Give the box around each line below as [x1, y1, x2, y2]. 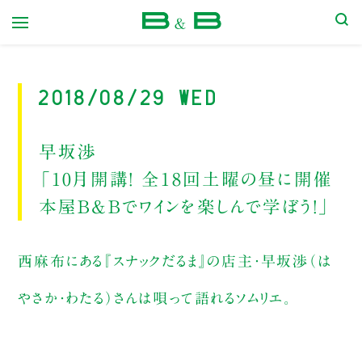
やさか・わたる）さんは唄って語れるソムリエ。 [18, 290, 292, 305]
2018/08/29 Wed [38, 81, 220, 108]
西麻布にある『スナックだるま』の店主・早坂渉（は [18, 253, 332, 268]
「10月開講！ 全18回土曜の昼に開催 [38, 170, 333, 188]
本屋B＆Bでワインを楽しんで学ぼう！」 [38, 197, 331, 216]
